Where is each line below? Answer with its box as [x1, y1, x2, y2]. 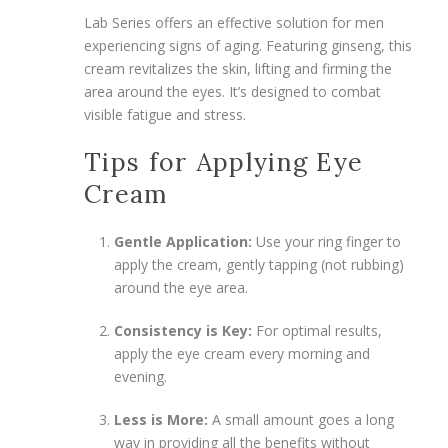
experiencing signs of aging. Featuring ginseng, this [84, 35, 412, 55]
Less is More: [114, 409, 208, 429]
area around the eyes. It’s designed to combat [84, 81, 381, 101]
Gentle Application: [114, 231, 252, 251]
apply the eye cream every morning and [114, 343, 370, 363]
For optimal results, [252, 320, 382, 340]
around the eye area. [114, 277, 248, 297]
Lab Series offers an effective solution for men [84, 12, 384, 32]
